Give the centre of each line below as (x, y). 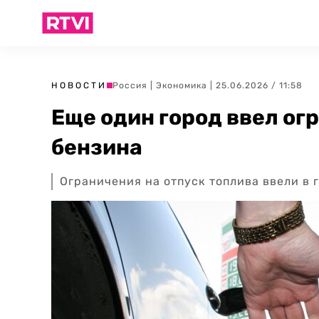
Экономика (182, 85)
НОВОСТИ (79, 85)
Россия (130, 85)
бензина (97, 147)
